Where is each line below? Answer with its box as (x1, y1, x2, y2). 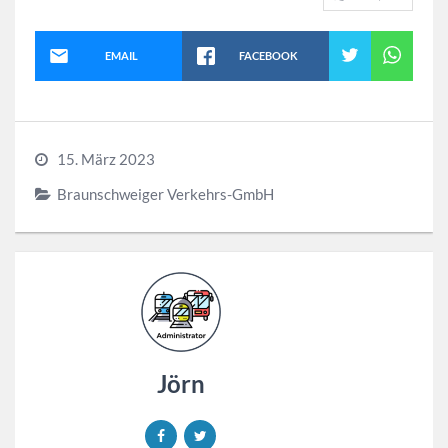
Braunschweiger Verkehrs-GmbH (57, 184, 274, 203)
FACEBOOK (238, 48, 298, 62)
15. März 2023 (57, 149, 155, 168)
